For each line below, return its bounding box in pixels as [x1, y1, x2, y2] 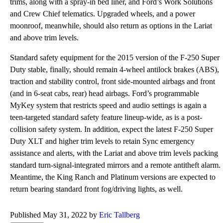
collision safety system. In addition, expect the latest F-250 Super [10, 125, 213, 133]
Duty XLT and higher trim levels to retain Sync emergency [10, 137, 195, 145]
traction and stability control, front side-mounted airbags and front [10, 77, 215, 86]
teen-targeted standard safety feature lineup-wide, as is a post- [10, 113, 202, 121]
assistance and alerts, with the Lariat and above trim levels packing [10, 149, 218, 157]
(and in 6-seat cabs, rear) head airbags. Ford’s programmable [10, 89, 199, 98]
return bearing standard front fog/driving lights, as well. [10, 185, 183, 193]
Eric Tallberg [99, 211, 140, 219]
